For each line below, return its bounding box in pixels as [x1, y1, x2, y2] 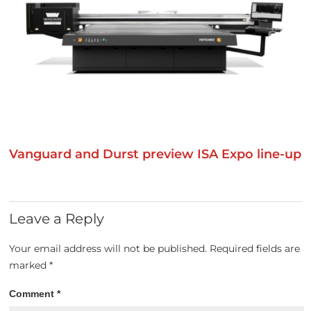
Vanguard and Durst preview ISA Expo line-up [9, 146, 302, 162]
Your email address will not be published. [9, 242, 208, 255]
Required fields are [210, 242, 301, 255]
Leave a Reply [9, 210, 105, 227]
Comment [9, 287, 58, 299]
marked [9, 258, 50, 271]
